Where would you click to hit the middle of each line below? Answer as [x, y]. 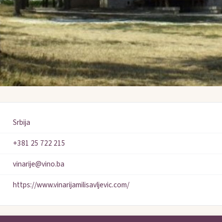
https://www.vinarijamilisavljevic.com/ [71, 185]
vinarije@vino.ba [39, 164]
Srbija [22, 123]
